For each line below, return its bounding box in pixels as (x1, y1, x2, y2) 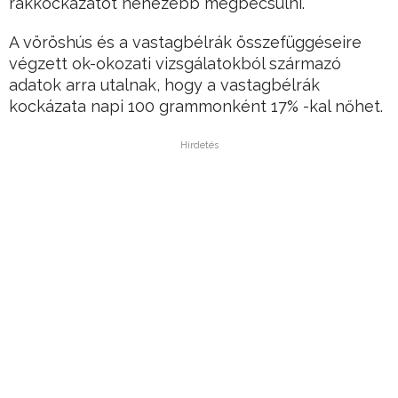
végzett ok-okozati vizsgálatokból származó (9, 54, 341, 74)
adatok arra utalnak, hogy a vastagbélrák (9, 76, 320, 95)
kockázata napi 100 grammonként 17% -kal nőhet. (9, 97, 383, 116)
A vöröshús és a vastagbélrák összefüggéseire (9, 33, 362, 52)
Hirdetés (179, 139, 219, 152)
